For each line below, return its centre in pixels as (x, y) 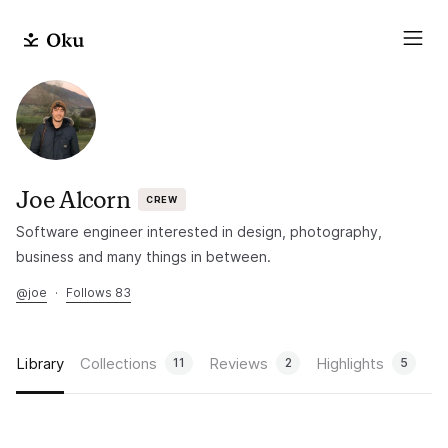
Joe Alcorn (73, 199)
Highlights (350, 363)
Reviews (238, 363)
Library (40, 363)
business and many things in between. (143, 256)
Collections (118, 363)
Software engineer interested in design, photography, (199, 231)
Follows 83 (98, 292)
